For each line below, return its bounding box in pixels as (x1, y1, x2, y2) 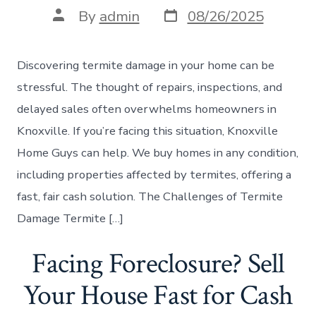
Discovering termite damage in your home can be (17, 56, 275, 73)
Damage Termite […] (17, 209, 124, 226)
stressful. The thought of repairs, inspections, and (17, 78, 283, 95)
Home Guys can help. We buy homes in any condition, (17, 144, 299, 161)
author (51, 18, 97, 39)
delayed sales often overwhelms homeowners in (17, 100, 277, 117)
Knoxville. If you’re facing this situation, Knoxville (17, 122, 279, 139)
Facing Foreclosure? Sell (31, 245, 285, 282)
